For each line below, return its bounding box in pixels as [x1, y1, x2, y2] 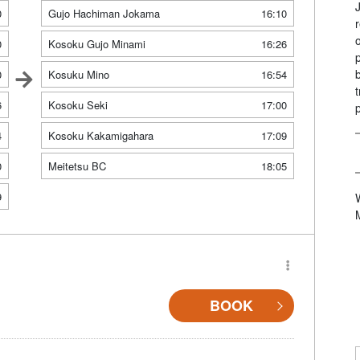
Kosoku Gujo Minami [47, 36, 145, 52]
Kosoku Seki [47, 97, 108, 113]
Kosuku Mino [47, 67, 109, 83]
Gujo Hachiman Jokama [47, 6, 160, 22]
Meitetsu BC [47, 158, 106, 174]
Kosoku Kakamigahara [47, 128, 153, 144]
